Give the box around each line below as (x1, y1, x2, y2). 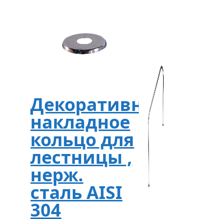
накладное (30, 109, 131, 134)
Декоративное (30, 92, 164, 116)
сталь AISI (30, 180, 123, 204)
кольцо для (30, 127, 134, 152)
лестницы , (30, 145, 132, 169)
